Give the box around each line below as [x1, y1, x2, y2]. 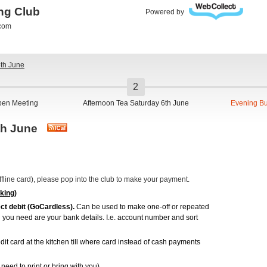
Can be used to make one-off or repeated [74, 203, 209, 212]
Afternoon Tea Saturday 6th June [82, 98, 189, 107]
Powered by [145, 8, 184, 16]
